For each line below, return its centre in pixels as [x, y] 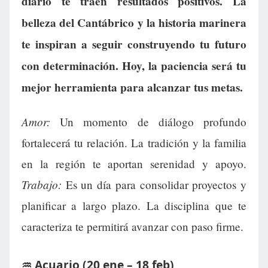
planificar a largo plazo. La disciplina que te [134, 206]
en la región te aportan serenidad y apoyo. [134, 164]
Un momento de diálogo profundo [148, 122]
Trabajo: [42, 185]
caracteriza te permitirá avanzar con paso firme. [133, 227]
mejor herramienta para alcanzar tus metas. [132, 88]
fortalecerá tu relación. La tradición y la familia [134, 143]
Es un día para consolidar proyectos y [154, 185]
